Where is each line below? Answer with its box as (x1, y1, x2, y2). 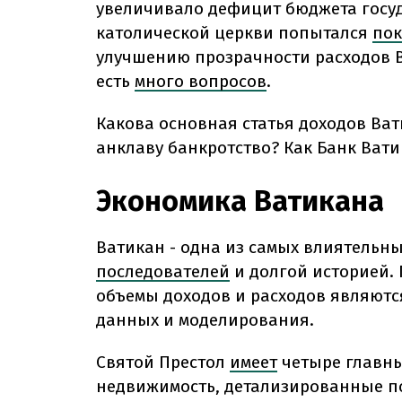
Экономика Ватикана (96, 183, 384, 218)
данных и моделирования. (96, 309, 314, 330)
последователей (96, 260, 230, 282)
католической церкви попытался (96, 22, 368, 43)
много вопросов (135, 70, 267, 92)
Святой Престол (96, 351, 225, 372)
